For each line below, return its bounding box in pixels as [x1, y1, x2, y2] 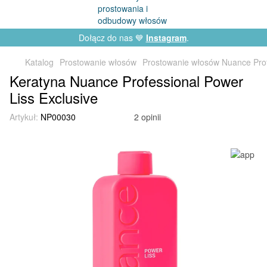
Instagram [145, 32, 187, 44]
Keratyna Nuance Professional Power [10, 70, 243, 91]
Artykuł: [10, 111, 38, 123]
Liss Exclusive [10, 87, 98, 108]
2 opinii [134, 111, 161, 123]
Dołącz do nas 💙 [78, 32, 146, 44]
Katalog [25, 56, 54, 68]
